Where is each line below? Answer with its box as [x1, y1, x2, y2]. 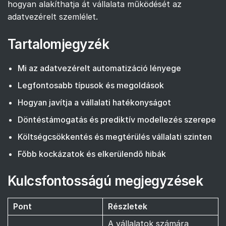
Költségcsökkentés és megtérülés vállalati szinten [18, 131, 212, 142]
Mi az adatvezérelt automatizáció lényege [18, 63, 181, 73]
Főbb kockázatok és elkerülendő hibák [18, 148, 166, 159]
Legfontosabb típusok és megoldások [18, 80, 164, 90]
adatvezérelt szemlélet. [8, 11, 98, 22]
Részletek [108, 201, 147, 211]
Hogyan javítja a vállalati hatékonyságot [18, 97, 171, 107]
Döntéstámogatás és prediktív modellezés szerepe [18, 114, 216, 125]
